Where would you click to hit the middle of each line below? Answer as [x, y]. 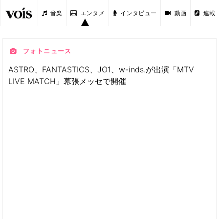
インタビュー [139, 13]
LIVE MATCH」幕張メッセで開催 [67, 81]
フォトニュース [46, 51]
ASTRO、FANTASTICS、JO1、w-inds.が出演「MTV [101, 69]
